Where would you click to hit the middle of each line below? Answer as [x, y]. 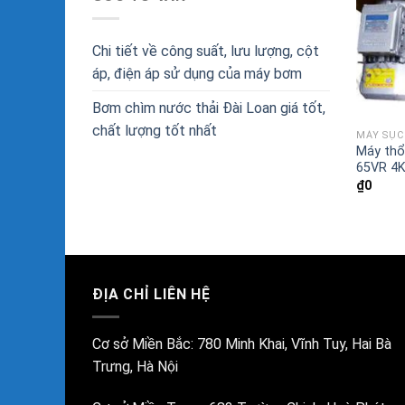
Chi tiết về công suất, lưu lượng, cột [206, 51]
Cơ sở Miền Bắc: [145, 344]
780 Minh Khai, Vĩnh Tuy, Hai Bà [294, 344]
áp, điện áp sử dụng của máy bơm [197, 74]
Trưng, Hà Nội [135, 366]
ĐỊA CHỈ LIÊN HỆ [151, 295]
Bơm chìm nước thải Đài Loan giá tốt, [209, 108]
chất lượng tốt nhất [155, 131]
